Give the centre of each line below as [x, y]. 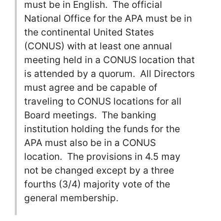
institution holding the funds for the [102, 129]
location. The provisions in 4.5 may [102, 157]
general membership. [71, 198]
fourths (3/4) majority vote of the [97, 184]
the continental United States [89, 32]
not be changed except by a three [99, 170]
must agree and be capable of [91, 88]
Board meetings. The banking [90, 115]
